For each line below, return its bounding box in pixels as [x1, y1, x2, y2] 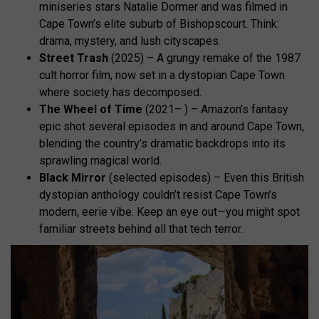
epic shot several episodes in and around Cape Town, [39, 119, 304, 133]
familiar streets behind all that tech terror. [39, 221, 243, 236]
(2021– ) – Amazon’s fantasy [142, 102, 288, 116]
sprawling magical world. [39, 153, 162, 167]
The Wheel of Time [39, 102, 142, 116]
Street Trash [39, 51, 108, 65]
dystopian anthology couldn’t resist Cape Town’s [39, 187, 277, 202]
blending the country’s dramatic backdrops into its [39, 136, 286, 150]
